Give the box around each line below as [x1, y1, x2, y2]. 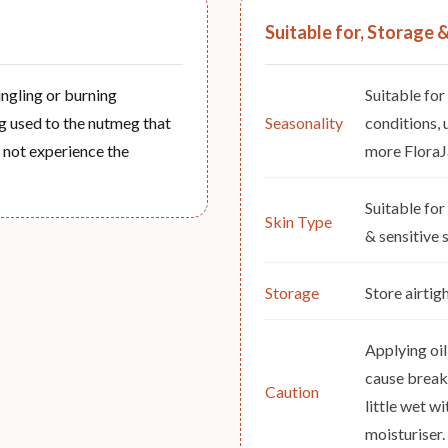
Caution [265, 382, 319, 402]
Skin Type [265, 212, 332, 232]
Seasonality [265, 113, 343, 133]
